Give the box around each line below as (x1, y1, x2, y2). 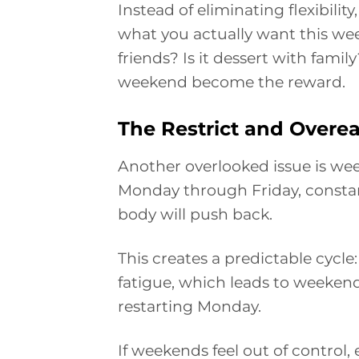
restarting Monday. (118, 296, 261, 316)
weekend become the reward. (118, 71, 345, 91)
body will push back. (118, 204, 272, 224)
